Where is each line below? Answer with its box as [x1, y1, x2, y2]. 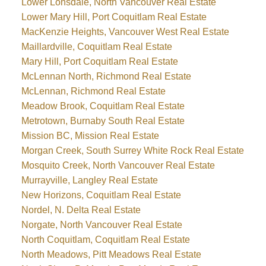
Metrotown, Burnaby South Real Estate [21, 115, 185, 126]
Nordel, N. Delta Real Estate [21, 204, 141, 215]
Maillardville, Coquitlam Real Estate [21, 41, 172, 52]
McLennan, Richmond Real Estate [21, 85, 166, 96]
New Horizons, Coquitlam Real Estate [21, 189, 181, 200]
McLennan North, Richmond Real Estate [21, 71, 191, 81]
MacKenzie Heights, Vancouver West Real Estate [21, 26, 229, 37]
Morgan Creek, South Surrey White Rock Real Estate [21, 145, 244, 156]
